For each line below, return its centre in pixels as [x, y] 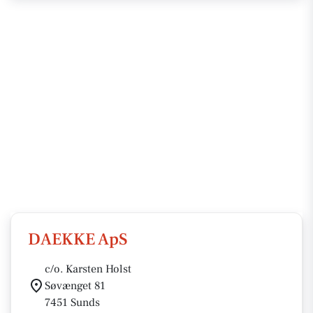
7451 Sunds [72, 303]
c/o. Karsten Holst [88, 269]
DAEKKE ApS [78, 239]
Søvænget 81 [75, 286]
